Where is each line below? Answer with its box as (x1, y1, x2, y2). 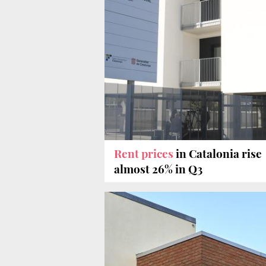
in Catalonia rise (176, 145, 262, 161)
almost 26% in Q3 (114, 161, 202, 177)
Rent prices (114, 145, 176, 161)
